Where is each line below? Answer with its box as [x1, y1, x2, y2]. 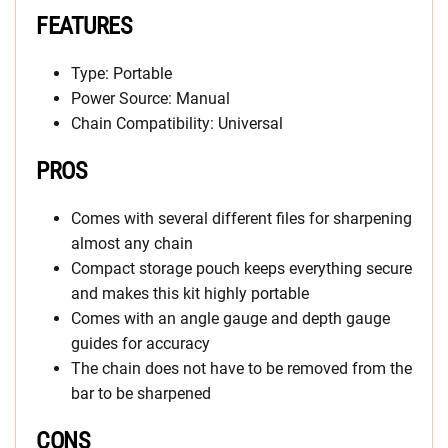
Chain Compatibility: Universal [71, 114, 283, 134]
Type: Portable [71, 64, 172, 84]
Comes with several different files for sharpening [71, 209, 412, 229]
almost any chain [71, 234, 193, 254]
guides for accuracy [71, 334, 210, 354]
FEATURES [36, 12, 132, 41]
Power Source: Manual [71, 89, 230, 109]
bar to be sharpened [71, 384, 215, 404]
